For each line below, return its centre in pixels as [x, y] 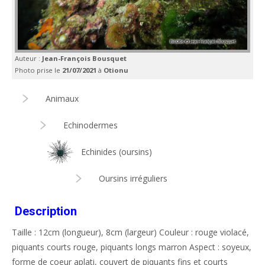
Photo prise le [38, 70]
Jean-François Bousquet [84, 58]
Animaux [62, 98]
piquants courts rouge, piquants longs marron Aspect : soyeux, [132, 247]
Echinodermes [91, 125]
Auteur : [28, 58]
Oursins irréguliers [133, 178]
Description [46, 211]
